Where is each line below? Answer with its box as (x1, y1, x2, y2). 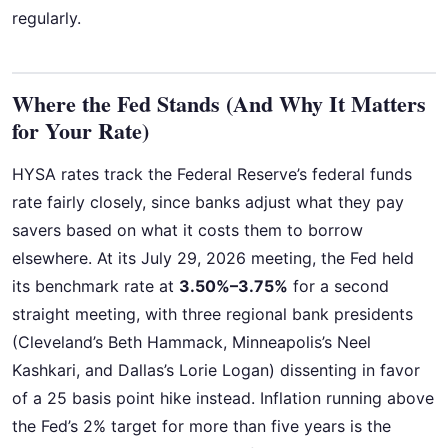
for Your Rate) (12, 114, 149, 148)
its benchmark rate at (12, 276, 179, 297)
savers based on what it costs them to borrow (12, 220, 363, 241)
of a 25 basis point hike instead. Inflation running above (12, 388, 434, 409)
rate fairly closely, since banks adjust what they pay (12, 192, 404, 213)
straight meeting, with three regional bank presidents (12, 304, 413, 325)
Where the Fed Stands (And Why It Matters (12, 87, 426, 121)
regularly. (12, 8, 81, 29)
